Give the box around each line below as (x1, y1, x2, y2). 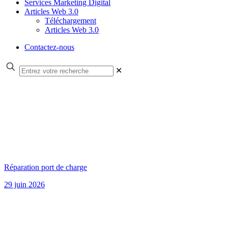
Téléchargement (45, 16, 96, 25)
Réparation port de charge (4, 163, 87, 172)
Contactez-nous (24, 43, 74, 51)
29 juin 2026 (4, 180, 45, 189)
